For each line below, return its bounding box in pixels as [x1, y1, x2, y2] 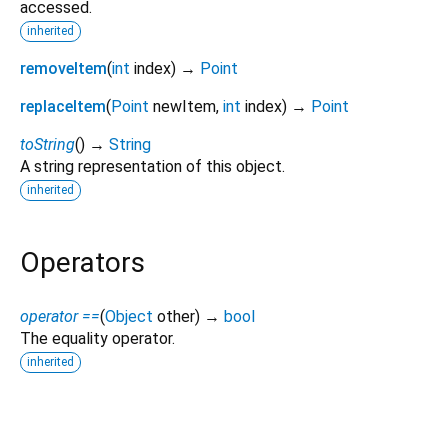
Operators [20, 245, 145, 279]
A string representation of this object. [20, 156, 285, 176]
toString [20, 134, 75, 154]
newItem [153, 96, 216, 116]
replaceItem [20, 96, 106, 116]
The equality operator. [20, 328, 175, 348]
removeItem [20, 58, 107, 78]
